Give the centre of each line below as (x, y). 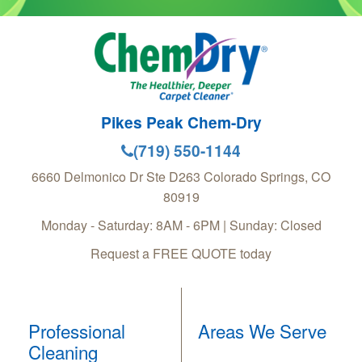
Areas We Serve (262, 331)
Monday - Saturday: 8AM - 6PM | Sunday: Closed (181, 225)
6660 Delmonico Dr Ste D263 (116, 177)
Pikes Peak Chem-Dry (181, 122)
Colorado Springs (254, 177)
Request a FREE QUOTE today (181, 254)
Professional (77, 331)
